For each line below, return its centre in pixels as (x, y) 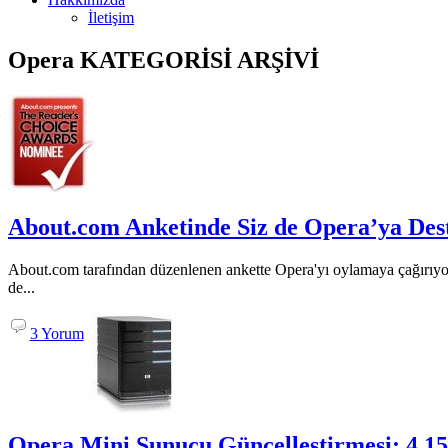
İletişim (111, 17)
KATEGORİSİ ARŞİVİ (196, 59)
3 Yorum (56, 333)
